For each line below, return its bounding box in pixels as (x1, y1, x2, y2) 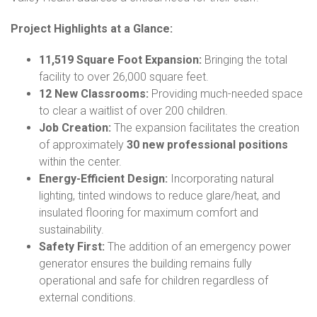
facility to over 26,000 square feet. (39, 69, 209, 83)
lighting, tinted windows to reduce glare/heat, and (39, 188, 280, 202)
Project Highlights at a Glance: (11, 21, 173, 35)
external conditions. (39, 290, 136, 304)
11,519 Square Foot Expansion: (39, 52, 202, 67)
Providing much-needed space (149, 86, 303, 100)
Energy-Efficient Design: (39, 171, 168, 185)
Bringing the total (202, 52, 287, 67)
